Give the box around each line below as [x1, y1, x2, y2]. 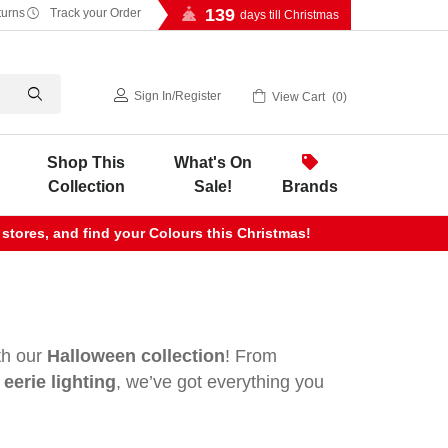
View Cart [272, 89, 325, 104]
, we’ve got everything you [116, 372, 324, 392]
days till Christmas [240, 8, 339, 22]
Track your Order [46, 6, 141, 20]
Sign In [134, 89, 173, 103]
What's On [174, 154, 253, 171]
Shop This [47, 154, 126, 171]
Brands [282, 178, 339, 195]
